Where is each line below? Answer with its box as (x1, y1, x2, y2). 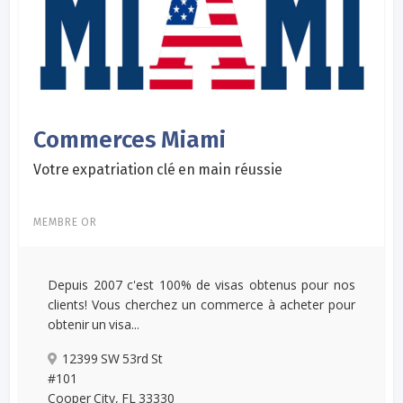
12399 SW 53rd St (62, 349, 164, 367)
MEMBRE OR (33, 215, 98, 228)
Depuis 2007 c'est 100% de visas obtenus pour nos (48, 275, 355, 293)
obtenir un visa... (48, 315, 140, 333)
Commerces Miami (33, 125, 227, 154)
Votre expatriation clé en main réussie (33, 160, 283, 178)
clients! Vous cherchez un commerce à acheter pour (48, 295, 355, 313)
